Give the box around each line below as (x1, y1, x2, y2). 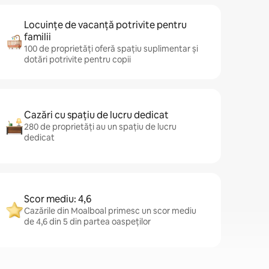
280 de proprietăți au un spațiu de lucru (24, 121, 177, 132)
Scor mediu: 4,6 (24, 193, 91, 205)
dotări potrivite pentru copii (24, 54, 131, 65)
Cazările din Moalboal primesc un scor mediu (24, 205, 196, 216)
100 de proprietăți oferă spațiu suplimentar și (24, 43, 198, 54)
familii (24, 31, 51, 43)
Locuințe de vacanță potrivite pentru (24, 19, 187, 31)
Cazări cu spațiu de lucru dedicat (24, 109, 169, 121)
